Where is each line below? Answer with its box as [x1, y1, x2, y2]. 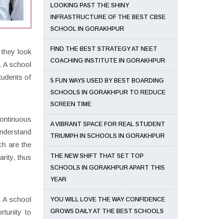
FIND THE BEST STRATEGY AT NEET [50, 45, 157, 52]
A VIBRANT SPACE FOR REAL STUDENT [50, 121, 165, 128]
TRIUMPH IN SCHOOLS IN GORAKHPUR [50, 132, 165, 139]
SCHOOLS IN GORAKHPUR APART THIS [50, 164, 165, 171]
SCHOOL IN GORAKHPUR [50, 25, 124, 32]
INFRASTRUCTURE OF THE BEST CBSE [50, 14, 166, 21]
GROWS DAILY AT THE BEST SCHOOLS [50, 208, 164, 215]
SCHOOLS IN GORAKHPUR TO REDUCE [50, 89, 166, 96]
